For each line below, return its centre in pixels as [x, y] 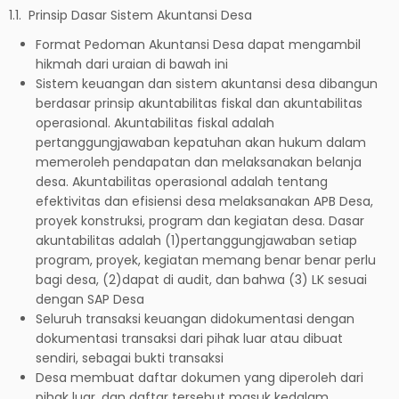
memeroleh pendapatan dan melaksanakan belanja [199, 162]
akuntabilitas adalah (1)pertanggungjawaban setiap [196, 240]
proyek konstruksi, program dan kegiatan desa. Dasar [200, 220]
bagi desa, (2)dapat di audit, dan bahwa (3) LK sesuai [201, 279]
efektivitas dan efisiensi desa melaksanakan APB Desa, [204, 201]
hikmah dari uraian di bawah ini [132, 64]
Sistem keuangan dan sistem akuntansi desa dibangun [207, 83]
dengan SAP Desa [90, 299]
